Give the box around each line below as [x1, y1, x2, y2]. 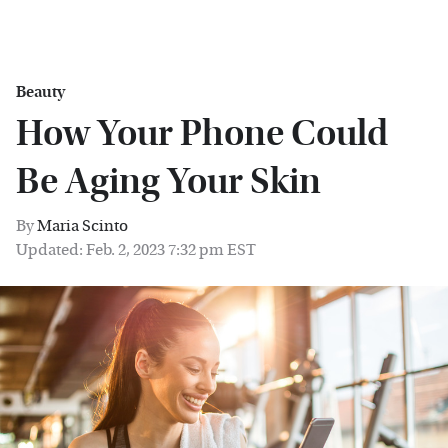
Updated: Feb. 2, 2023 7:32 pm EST [16, 240, 256, 259]
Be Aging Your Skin [16, 160, 321, 203]
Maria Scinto [37, 216, 128, 235]
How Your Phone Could [16, 112, 388, 155]
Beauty [16, 82, 65, 101]
